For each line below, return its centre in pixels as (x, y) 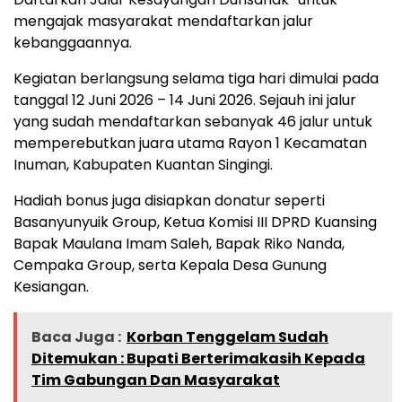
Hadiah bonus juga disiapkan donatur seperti (169, 200)
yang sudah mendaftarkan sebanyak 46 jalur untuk (193, 121)
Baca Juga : (76, 336)
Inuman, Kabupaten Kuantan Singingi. (143, 164)
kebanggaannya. (73, 42)
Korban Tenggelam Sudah (227, 336)
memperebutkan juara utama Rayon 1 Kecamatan (190, 143)
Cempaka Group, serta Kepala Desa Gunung (170, 265)
